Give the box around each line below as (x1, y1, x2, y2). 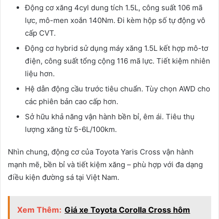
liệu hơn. (25, 69, 55, 79)
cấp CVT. (25, 28, 56, 38)
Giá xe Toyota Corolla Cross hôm (65, 205, 190, 215)
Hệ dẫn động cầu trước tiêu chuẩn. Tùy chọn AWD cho (25, 84, 210, 94)
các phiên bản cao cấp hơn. (25, 97, 118, 107)
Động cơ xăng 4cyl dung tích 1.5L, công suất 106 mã (25, 3, 202, 13)
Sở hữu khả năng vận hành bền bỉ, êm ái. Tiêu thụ (25, 112, 195, 122)
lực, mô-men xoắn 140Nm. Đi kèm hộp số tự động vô (25, 16, 205, 25)
